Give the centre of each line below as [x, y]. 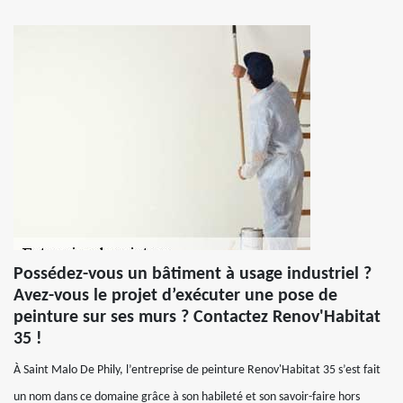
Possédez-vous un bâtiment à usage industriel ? [193, 274]
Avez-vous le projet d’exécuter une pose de [175, 296]
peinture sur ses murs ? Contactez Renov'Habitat [197, 318]
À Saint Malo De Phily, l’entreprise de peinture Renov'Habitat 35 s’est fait [197, 370]
